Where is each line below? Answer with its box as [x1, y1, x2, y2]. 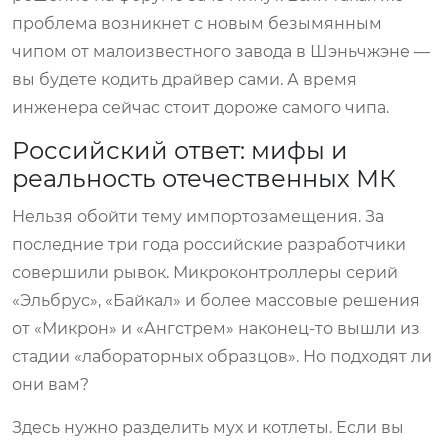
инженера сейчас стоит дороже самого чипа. [12, 97, 389, 117]
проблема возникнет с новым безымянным [12, 13, 382, 33]
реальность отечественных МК [12, 163, 396, 193]
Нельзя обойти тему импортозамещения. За [12, 206, 384, 226]
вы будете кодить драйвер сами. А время [12, 69, 357, 89]
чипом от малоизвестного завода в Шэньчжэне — [12, 41, 430, 61]
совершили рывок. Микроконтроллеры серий [12, 262, 398, 282]
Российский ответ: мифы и [12, 135, 348, 165]
